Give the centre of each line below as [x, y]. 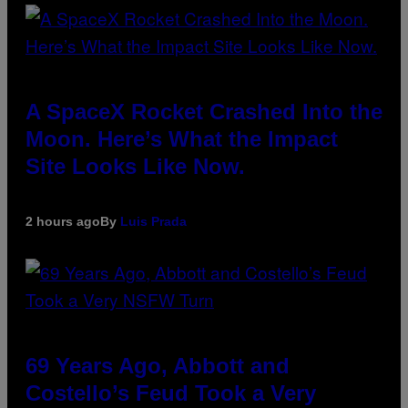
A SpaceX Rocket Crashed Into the [204, 112]
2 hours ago [63, 222]
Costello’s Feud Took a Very [171, 393]
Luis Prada [153, 222]
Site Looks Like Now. [135, 167]
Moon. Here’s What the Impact [182, 139]
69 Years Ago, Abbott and [158, 366]
